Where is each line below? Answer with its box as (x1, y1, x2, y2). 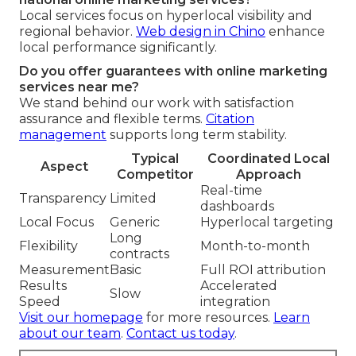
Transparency (19, 190, 106, 206)
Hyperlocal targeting (200, 214, 334, 230)
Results (19, 277, 67, 293)
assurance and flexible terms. (19, 110, 206, 126)
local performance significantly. (19, 39, 217, 55)
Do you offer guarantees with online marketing (19, 63, 327, 79)
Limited (110, 190, 157, 206)
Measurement (19, 261, 110, 277)
